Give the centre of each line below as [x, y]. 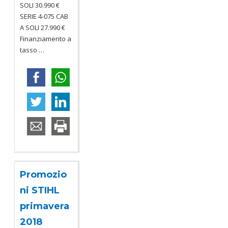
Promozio [44, 174]
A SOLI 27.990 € [43, 27]
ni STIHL [40, 190]
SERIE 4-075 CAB [44, 16]
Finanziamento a [46, 38]
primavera [45, 206]
